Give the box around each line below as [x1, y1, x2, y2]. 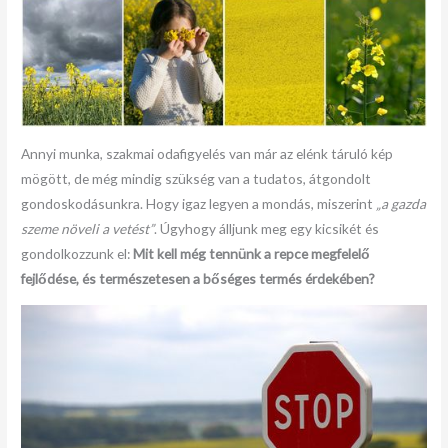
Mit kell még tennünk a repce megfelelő [133, 244, 371, 262]
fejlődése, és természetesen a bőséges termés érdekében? [21, 269, 376, 287]
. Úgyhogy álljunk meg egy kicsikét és [154, 219, 380, 237]
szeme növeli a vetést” [21, 219, 155, 237]
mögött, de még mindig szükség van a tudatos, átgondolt [21, 169, 372, 187]
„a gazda [376, 194, 427, 212]
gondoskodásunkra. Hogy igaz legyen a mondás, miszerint [21, 194, 377, 212]
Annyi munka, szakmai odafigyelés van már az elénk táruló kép [21, 144, 394, 162]
